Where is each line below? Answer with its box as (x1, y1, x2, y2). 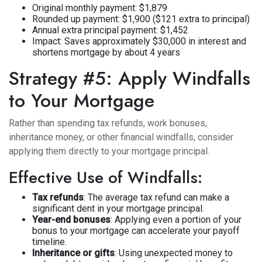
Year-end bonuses (32, 214, 111, 225)
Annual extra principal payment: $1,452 (32, 25, 188, 36)
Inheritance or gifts (32, 247, 115, 258)
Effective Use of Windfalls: (9, 166, 202, 189)
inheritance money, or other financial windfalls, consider (9, 132, 233, 143)
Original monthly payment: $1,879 (32, 2, 167, 13)
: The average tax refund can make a (84, 192, 229, 203)
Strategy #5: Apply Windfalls (9, 65, 250, 92)
